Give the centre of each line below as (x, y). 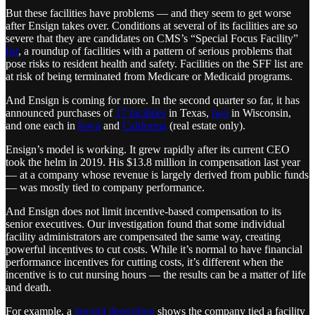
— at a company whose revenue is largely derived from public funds (157, 175)
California (144, 126)
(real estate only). (206, 126)
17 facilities (141, 113)
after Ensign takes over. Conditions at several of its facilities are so (152, 26)
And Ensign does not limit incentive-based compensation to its (143, 212)
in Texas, (189, 113)
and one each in (42, 126)
